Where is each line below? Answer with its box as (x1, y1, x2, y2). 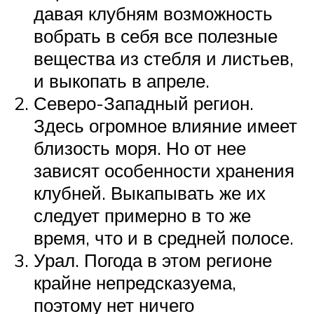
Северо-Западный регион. (34, 91, 254, 114)
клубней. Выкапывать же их (34, 181, 266, 204)
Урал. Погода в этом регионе (34, 248, 272, 271)
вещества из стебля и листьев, (34, 46, 294, 69)
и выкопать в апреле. (34, 69, 210, 92)
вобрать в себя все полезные (34, 24, 278, 47)
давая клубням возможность (34, 1, 273, 25)
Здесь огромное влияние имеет (34, 114, 297, 137)
